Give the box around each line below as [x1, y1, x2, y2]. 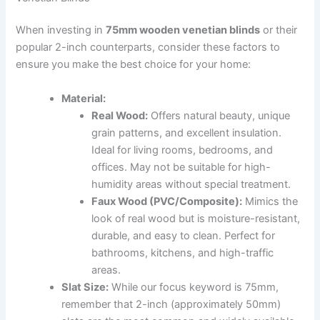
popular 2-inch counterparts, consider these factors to [16, 41, 281, 54]
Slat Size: [61, 280, 109, 294]
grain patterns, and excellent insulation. [91, 126, 282, 139]
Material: [61, 91, 106, 105]
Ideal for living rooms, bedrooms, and [91, 143, 274, 156]
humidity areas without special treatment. [91, 177, 291, 191]
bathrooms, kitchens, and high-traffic [91, 246, 274, 259]
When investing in [16, 24, 106, 37]
